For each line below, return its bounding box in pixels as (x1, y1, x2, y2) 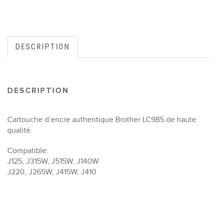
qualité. (7, 125, 32, 135)
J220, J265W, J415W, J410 (7, 167, 96, 177)
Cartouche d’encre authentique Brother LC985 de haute (7, 114, 196, 124)
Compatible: (7, 145, 48, 155)
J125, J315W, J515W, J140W (7, 156, 99, 166)
